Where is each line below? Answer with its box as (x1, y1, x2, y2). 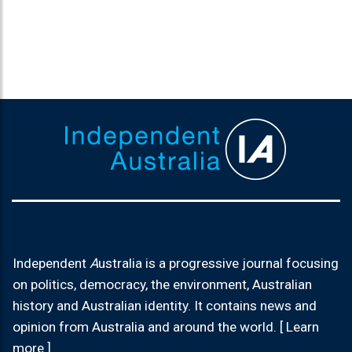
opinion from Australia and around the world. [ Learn (13, 319, 319, 335)
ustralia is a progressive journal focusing (98, 255, 339, 272)
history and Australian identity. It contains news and (13, 298, 317, 314)
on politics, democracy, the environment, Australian (13, 277, 312, 293)
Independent (13, 255, 90, 272)
